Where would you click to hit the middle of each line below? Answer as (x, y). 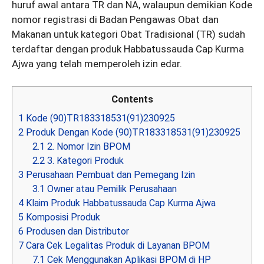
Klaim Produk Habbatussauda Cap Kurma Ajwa (120, 203)
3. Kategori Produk (85, 161)
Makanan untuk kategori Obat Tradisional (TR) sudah (128, 34)
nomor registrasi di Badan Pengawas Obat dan (115, 19)
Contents (132, 100)
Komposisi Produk (62, 217)
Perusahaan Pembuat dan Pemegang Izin (109, 175)
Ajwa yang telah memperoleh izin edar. (97, 63)
